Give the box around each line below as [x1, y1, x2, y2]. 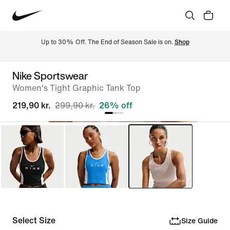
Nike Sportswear [12, 68, 88, 83]
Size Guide [181, 217, 218, 225]
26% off [99, 101, 132, 110]
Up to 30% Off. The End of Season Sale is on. [41, 39, 175, 46]
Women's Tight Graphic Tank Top [12, 84, 141, 92]
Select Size [12, 216, 55, 225]
